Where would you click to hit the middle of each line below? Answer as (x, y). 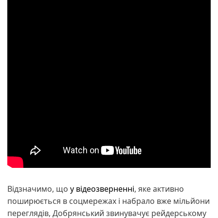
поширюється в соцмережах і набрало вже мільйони (109, 201)
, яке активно (159, 189)
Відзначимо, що (39, 189)
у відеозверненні (102, 189)
